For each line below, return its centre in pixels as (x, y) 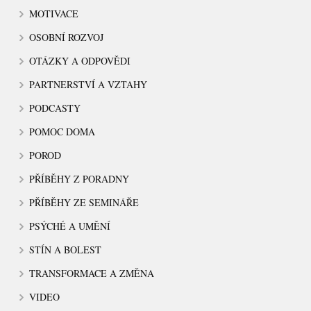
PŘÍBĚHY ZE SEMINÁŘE (84, 202)
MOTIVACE (54, 13)
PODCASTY (55, 108)
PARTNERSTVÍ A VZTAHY (89, 84)
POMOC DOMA (62, 131)
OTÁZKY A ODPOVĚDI (80, 60)
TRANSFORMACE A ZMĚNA (92, 273)
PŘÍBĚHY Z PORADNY (79, 178)
